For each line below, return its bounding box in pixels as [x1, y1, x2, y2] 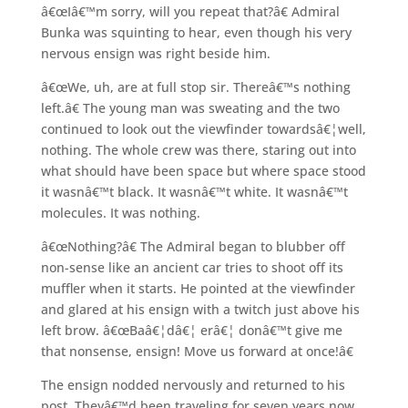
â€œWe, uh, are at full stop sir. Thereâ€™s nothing [40, 77, 351, 96]
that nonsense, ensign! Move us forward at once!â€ [40, 342, 353, 360]
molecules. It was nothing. [40, 203, 200, 221]
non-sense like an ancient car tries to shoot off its [40, 258, 343, 276]
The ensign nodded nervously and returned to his [40, 375, 345, 393]
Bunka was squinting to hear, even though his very [40, 23, 352, 41]
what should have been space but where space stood [40, 161, 366, 179]
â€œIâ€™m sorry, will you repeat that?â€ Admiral [40, 2, 340, 20]
